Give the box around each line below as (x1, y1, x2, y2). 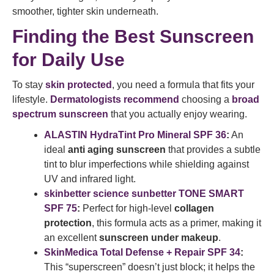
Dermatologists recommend (50, 94, 179, 105)
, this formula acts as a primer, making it (92, 218, 261, 228)
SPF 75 (44, 203, 77, 213)
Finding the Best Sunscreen (12, 26, 254, 46)
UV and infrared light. (44, 174, 136, 184)
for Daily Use (12, 50, 125, 70)
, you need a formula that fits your (112, 80, 254, 90)
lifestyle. (12, 94, 50, 105)
